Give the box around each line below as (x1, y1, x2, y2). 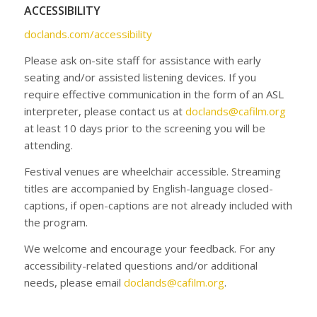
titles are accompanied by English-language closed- (23, 180, 273, 195)
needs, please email (23, 275, 124, 289)
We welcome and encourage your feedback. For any (23, 241, 275, 255)
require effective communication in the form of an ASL (23, 87, 284, 101)
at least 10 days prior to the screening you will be (23, 121, 265, 135)
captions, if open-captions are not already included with (23, 197, 292, 212)
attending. (23, 138, 73, 152)
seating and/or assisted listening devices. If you (23, 70, 256, 84)
